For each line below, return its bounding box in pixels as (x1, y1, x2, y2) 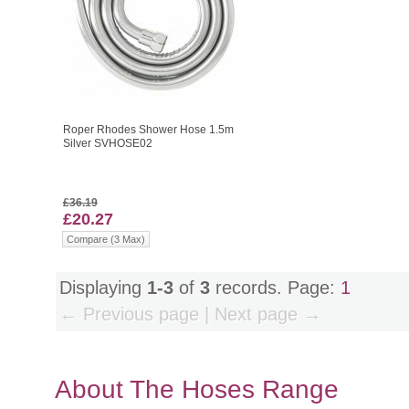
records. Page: (210, 278, 341, 299)
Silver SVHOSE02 (62, 137, 152, 151)
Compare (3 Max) (66, 234, 145, 246)
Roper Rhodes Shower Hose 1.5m (62, 123, 234, 137)
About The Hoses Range (55, 375, 339, 404)
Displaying (59, 278, 147, 299)
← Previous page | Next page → (59, 303, 321, 324)
